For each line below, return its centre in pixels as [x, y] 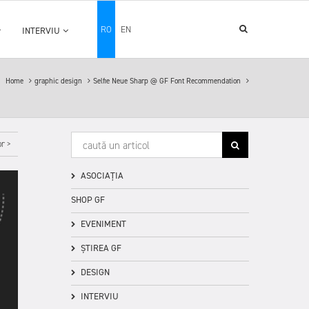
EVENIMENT [102, 224]
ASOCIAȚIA [101, 176]
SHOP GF [88, 200]
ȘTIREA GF [100, 248]
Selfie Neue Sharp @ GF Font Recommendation [168, 81]
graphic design [59, 81]
